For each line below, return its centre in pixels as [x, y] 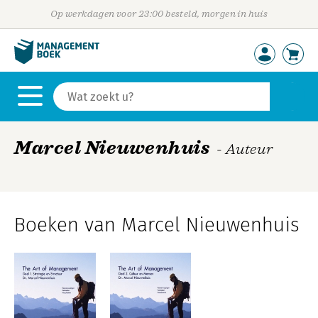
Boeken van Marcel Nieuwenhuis [157, 225]
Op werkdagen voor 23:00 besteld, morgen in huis [159, 14]
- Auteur [245, 149]
